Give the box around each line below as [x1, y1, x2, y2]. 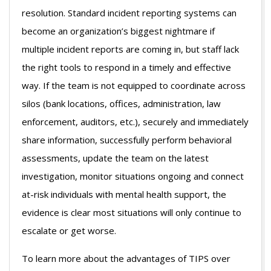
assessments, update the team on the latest [22, 152, 209, 165]
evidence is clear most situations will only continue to [22, 206, 241, 219]
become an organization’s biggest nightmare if [22, 25, 215, 38]
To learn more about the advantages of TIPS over [22, 252, 230, 265]
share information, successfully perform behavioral [22, 134, 232, 146]
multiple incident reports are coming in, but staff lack [22, 43, 239, 56]
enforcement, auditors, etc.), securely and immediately [22, 116, 249, 128]
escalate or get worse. [22, 224, 116, 237]
